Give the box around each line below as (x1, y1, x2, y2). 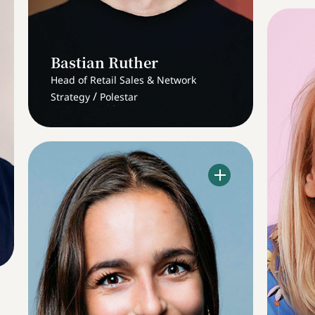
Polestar (100, 89, 138, 103)
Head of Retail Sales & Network (51, 72, 196, 86)
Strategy (51, 89, 90, 103)
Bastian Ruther (51, 51, 158, 72)
